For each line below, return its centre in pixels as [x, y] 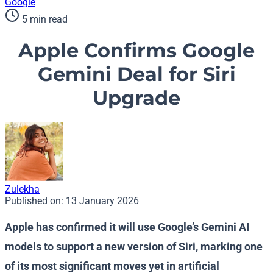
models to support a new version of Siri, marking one [134, 247]
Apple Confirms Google [136, 50]
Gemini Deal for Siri [136, 74]
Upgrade [136, 97]
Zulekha [22, 190]
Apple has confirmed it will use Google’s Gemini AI [127, 227]
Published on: [35, 201]
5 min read [45, 19]
